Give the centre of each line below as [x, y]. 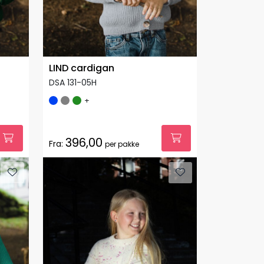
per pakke [122, 144]
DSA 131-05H [73, 82]
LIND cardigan [82, 68]
